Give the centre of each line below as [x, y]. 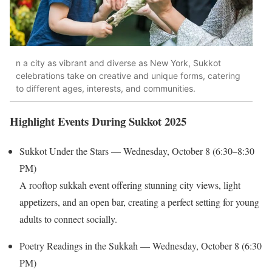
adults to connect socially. [68, 219]
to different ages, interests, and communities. [106, 89]
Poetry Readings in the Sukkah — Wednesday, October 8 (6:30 [141, 245]
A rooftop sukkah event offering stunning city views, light [130, 185]
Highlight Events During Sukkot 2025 [98, 121]
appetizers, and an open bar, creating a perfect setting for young [139, 202]
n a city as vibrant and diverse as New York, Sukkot [118, 63]
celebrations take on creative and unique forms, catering [128, 76]
